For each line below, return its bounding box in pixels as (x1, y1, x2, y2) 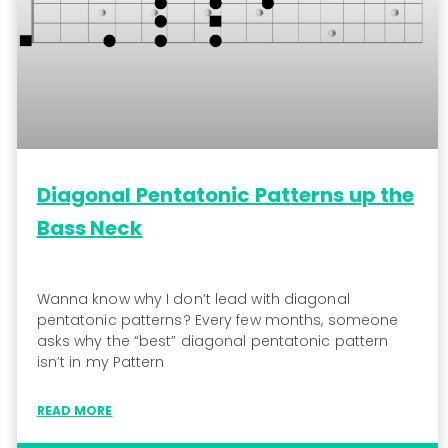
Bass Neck (36, 214, 143, 243)
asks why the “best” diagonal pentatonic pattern (36, 331, 389, 352)
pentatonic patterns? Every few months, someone (36, 310, 399, 331)
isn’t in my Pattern (36, 352, 165, 373)
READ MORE (36, 402, 113, 420)
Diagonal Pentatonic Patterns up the (36, 181, 415, 210)
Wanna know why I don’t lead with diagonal (36, 289, 350, 310)
